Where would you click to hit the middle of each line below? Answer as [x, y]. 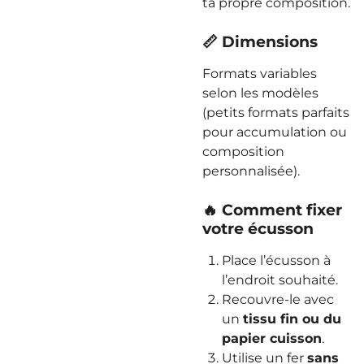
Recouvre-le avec [278, 299]
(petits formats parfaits [276, 113]
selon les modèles [260, 93]
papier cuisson [272, 338]
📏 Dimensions [260, 42]
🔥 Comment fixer [272, 210]
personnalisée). [251, 171]
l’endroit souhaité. [280, 280]
